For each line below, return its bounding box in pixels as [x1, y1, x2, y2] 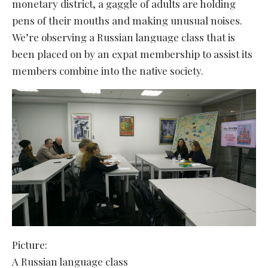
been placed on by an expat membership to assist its [12, 47, 252, 60]
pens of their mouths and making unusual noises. [12, 13, 242, 27]
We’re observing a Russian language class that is [12, 30, 235, 44]
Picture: [12, 238, 47, 252]
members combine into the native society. [12, 63, 203, 77]
